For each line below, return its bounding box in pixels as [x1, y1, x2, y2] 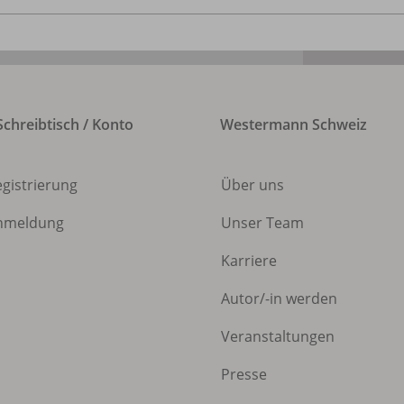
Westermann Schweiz [220, 115, 367, 135]
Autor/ [221, 289, 265, 309]
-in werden [265, 289, 337, 309]
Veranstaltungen [221, 326, 335, 347]
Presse [221, 364, 267, 385]
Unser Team [221, 213, 304, 234]
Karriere [221, 251, 277, 271]
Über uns [221, 175, 284, 196]
